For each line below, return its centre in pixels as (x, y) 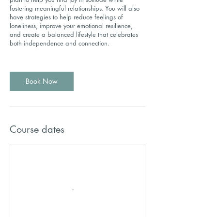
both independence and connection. (60, 43)
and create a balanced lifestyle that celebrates (74, 34)
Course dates (37, 129)
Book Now (42, 81)
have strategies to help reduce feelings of (66, 17)
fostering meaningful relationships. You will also (75, 8)
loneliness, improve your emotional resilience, (71, 26)
